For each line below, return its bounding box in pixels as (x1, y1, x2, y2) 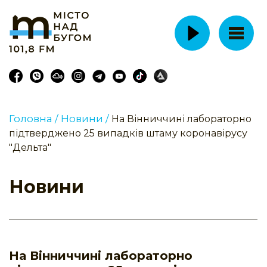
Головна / (9, 113, 58, 125)
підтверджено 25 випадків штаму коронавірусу (9, 128, 247, 139)
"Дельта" (9, 142, 51, 154)
